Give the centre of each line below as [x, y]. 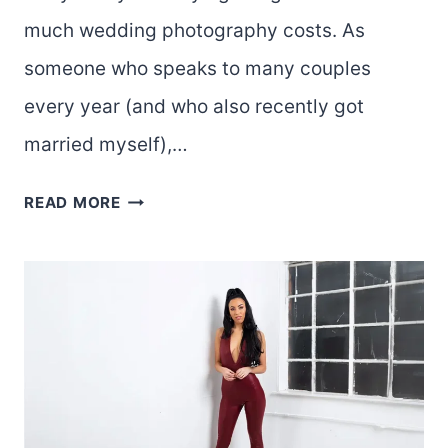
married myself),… [106, 145]
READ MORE [72, 203]
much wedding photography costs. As [194, 31]
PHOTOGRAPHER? [193, 347]
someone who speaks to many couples [197, 69]
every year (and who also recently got [194, 107]
